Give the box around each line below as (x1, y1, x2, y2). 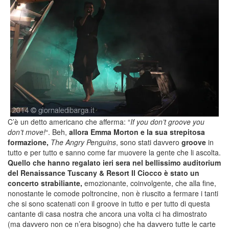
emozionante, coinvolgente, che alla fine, (82, 177, 216, 188)
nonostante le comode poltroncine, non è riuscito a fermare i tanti (8, 188, 218, 198)
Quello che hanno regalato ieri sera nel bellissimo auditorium (8, 157, 221, 168)
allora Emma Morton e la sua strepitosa (69, 126, 205, 137)
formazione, (8, 136, 49, 147)
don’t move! (8, 126, 45, 137)
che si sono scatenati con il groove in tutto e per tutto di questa (8, 198, 210, 209)
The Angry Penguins (51, 136, 116, 147)
